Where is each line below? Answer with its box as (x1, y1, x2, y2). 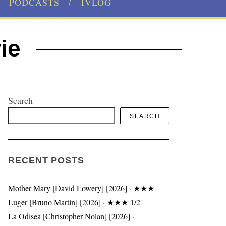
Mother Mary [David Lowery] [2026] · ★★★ (8, 183, 154, 194)
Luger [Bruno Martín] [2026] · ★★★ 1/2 (8, 197, 140, 208)
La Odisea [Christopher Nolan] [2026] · (8, 211, 134, 222)
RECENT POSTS (8, 155, 84, 166)
